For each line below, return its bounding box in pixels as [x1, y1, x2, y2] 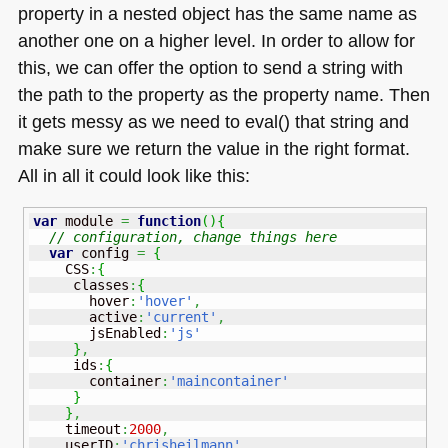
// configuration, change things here [48, 229, 337, 246]
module [56, 213, 121, 230]
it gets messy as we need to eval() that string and [17, 111, 409, 133]
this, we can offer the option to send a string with [17, 57, 403, 79]
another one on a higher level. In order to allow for [17, 30, 415, 52]
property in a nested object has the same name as [17, 3, 417, 25]
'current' [144, 309, 217, 326]
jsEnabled [32, 325, 161, 342]
